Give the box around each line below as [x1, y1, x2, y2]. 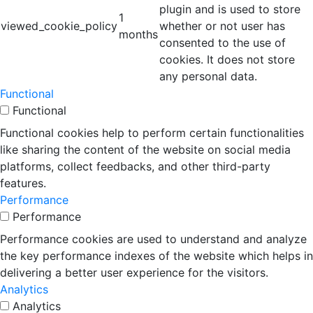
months [119, 27, 158, 41]
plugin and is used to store [159, 2, 300, 16]
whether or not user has [159, 19, 285, 33]
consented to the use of [159, 36, 286, 50]
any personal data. [159, 69, 257, 83]
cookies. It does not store [159, 52, 295, 66]
